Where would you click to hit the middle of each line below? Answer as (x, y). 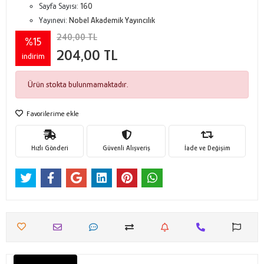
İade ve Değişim (207, 148)
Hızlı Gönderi (49, 148)
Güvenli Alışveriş (126, 148)
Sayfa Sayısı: (60, 6)
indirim (33, 56)
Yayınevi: (54, 20)
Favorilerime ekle (52, 113)
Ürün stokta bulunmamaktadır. (78, 84)
